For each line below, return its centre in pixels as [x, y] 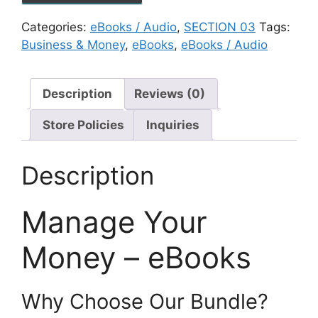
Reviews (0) [170, 93]
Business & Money [73, 45]
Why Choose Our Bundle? [145, 301]
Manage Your [114, 221]
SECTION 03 [220, 27]
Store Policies [83, 125]
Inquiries [173, 125]
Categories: [56, 27]
